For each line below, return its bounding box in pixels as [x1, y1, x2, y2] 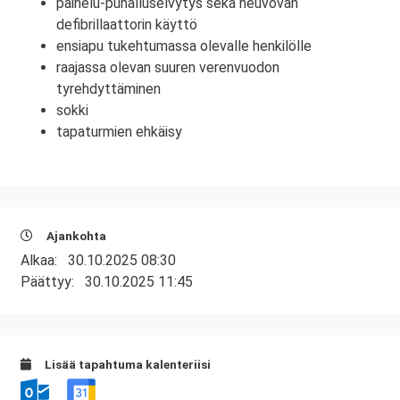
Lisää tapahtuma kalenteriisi [42, 357, 211, 371]
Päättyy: [21, 273, 85, 290]
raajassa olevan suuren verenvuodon [56, 59, 279, 76]
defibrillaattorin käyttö [56, 16, 197, 33]
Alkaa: [21, 252, 68, 269]
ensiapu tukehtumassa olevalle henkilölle [56, 37, 312, 54]
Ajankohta [44, 229, 106, 243]
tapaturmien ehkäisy [56, 123, 182, 140]
